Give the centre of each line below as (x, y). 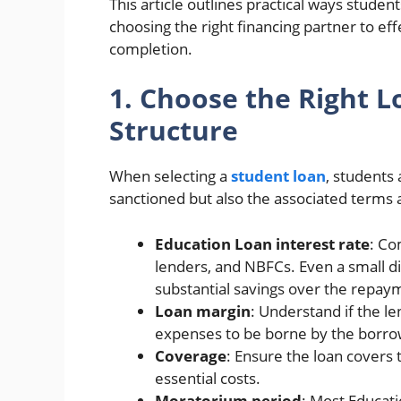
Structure (174, 130)
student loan (278, 176)
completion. (151, 48)
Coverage (191, 355)
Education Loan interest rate (262, 243)
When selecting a (170, 176)
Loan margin (203, 311)
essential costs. (208, 378)
